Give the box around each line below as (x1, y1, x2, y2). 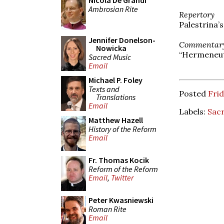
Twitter (111, 172, 133, 183)
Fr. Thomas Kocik (88, 155, 149, 165)
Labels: (179, 106, 207, 116)
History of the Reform (88, 123, 156, 134)
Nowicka (96, 43, 126, 53)
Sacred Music (88, 51, 131, 62)
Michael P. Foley (88, 75, 142, 85)
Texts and (88, 83, 119, 94)
